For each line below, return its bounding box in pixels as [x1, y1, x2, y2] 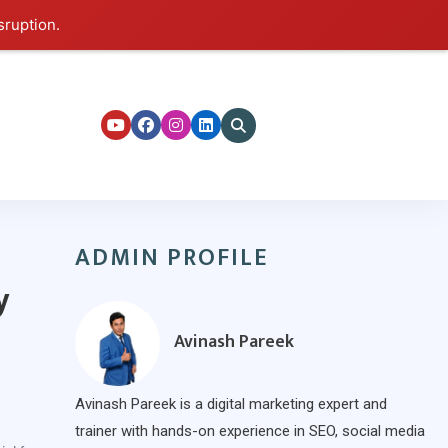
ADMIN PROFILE [75, 238, 268, 278]
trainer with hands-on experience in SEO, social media [75, 422, 425, 440]
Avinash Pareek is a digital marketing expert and [75, 395, 387, 413]
